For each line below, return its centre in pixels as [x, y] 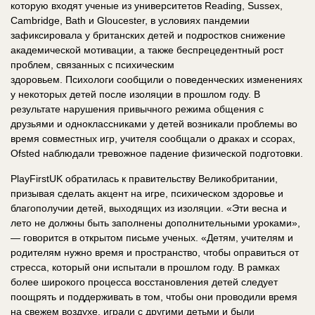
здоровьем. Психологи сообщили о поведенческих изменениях [156, 79]
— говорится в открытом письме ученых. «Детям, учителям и [152, 237]
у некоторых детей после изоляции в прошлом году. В [135, 94]
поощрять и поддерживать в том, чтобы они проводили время [154, 296]
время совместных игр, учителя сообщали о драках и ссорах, [153, 138]
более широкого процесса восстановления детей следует [144, 282]
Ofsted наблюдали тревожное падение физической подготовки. [157, 153]
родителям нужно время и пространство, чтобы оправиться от [155, 252]
